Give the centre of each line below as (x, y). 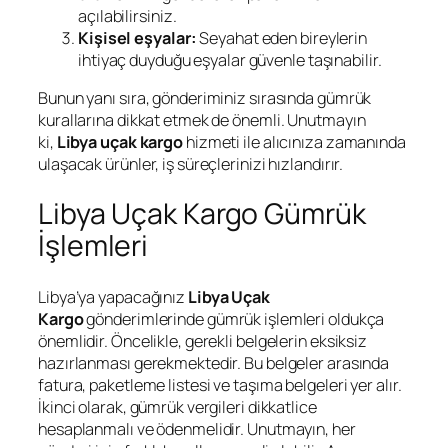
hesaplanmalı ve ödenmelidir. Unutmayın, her (197, 429)
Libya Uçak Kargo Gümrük (202, 214)
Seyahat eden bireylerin (282, 37)
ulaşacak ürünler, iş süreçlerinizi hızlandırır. (191, 163)
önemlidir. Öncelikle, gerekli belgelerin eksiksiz (203, 341)
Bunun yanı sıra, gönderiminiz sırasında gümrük (205, 97)
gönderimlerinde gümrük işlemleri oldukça (234, 319)
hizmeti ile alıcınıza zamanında (294, 141)
